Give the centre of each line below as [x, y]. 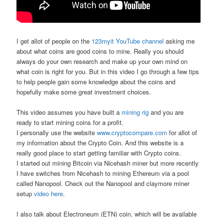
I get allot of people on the [54, 41]
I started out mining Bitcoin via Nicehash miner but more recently [108, 163]
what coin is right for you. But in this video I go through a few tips [108, 71]
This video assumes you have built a [69, 112]
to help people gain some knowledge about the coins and [96, 81]
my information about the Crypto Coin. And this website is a [100, 142]
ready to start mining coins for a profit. [70, 122]
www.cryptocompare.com [132, 132]
